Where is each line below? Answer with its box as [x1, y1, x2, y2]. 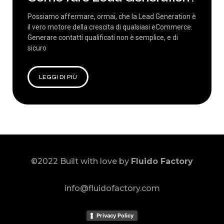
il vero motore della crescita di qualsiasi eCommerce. [27, 23, 192, 31]
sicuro [27, 44, 46, 52]
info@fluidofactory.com [64, 183, 160, 193]
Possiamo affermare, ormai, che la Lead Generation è [27, 12, 196, 20]
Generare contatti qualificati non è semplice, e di [27, 33, 178, 41]
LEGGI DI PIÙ [39, 73, 77, 80]
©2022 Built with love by [31, 156, 131, 166]
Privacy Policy [96, 212, 133, 219]
